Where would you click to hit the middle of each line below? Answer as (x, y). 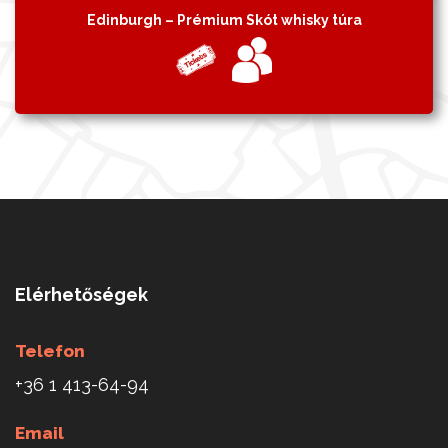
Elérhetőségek (81, 295)
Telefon (50, 351)
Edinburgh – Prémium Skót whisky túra (224, 20)
